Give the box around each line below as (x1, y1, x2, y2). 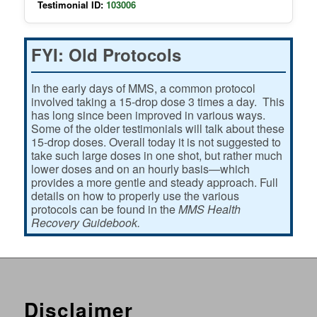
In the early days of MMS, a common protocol (30, 79, 255, 96)
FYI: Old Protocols (30, 42, 181, 67)
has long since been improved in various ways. (30, 106, 268, 123)
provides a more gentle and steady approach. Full (30, 173, 278, 190)
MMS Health (178, 200, 241, 217)
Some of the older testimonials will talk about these (30, 120, 284, 137)
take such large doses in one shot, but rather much (30, 146, 282, 163)
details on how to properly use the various (30, 187, 239, 204)
